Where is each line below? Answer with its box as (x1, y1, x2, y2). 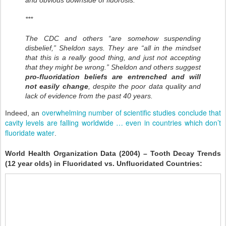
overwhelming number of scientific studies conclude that (41, 107, 221, 118)
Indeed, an (5, 109, 42, 118)
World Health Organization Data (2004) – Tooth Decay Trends (5, 149, 221, 158)
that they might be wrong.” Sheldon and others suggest (25, 63, 201, 72)
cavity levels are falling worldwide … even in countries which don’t (5, 118, 221, 128)
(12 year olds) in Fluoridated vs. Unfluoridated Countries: (5, 159, 202, 168)
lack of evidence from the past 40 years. (25, 92, 153, 100)
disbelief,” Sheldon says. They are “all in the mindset (25, 44, 201, 52)
